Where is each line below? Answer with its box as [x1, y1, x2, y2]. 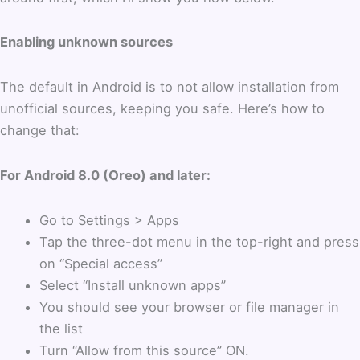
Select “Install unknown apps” [39, 276, 227, 293]
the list [39, 320, 84, 337]
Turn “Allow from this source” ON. [39, 342, 250, 358]
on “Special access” [39, 255, 163, 272]
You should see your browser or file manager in [39, 298, 340, 315]
